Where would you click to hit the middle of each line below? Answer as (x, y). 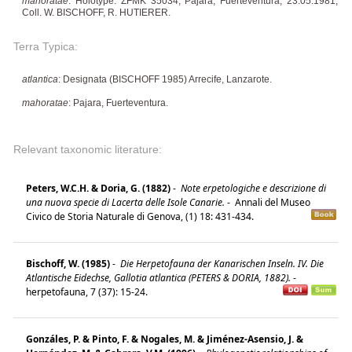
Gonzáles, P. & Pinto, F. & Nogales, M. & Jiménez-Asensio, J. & (165, 339)
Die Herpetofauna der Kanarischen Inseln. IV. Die (221, 263)
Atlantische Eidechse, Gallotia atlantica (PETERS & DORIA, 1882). (158, 277)
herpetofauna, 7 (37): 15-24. (89, 291)
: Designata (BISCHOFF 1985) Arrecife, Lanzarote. (165, 79)
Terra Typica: (46, 46)
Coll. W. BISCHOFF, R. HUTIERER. (96, 12)
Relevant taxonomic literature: (88, 149)
